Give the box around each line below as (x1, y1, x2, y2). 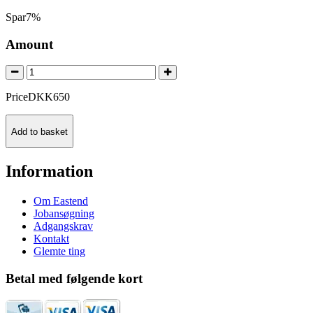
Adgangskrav (34, 219, 93, 232)
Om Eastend (34, 194, 88, 207)
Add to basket (11, 126, 68, 137)
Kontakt (34, 232, 69, 245)
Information (6, 161, 93, 180)
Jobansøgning (34, 207, 94, 219)
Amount (6, 36, 53, 52)
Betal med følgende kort (6, 270, 143, 286)
